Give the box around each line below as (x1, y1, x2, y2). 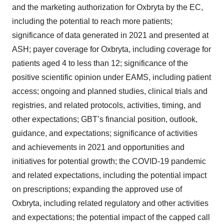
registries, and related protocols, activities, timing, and (12, 100, 201, 109)
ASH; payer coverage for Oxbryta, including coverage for (12, 44, 211, 53)
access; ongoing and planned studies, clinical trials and (12, 86, 207, 95)
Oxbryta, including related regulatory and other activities (12, 198, 208, 207)
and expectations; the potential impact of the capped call (12, 212, 210, 221)
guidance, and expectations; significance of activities (12, 128, 197, 137)
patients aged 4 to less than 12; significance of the (12, 58, 188, 67)
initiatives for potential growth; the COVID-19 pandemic (12, 156, 206, 165)
